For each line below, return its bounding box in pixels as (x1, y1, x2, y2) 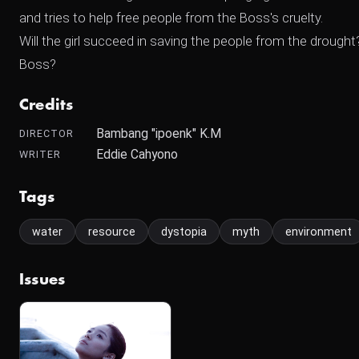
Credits (19, 98, 74, 112)
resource (88, 225, 135, 238)
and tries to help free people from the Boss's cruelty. (19, 10, 323, 26)
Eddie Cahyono (96, 147, 178, 162)
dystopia (161, 225, 207, 238)
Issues (19, 272, 66, 287)
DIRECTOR (19, 127, 74, 139)
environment (285, 225, 352, 238)
